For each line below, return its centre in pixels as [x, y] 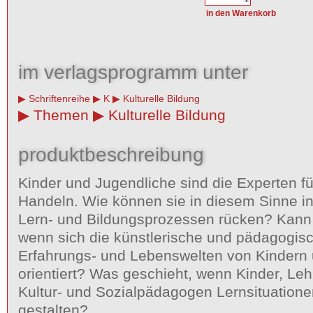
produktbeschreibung [111, 154]
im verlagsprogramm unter [133, 72]
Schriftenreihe [59, 99]
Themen [61, 115]
